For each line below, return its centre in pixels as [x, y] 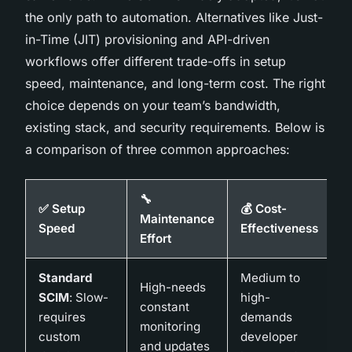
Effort [156, 238]
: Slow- [89, 297]
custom [59, 336]
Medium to [270, 277]
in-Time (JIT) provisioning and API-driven [147, 39]
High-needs [173, 287]
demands [266, 317]
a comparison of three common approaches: [158, 149]
